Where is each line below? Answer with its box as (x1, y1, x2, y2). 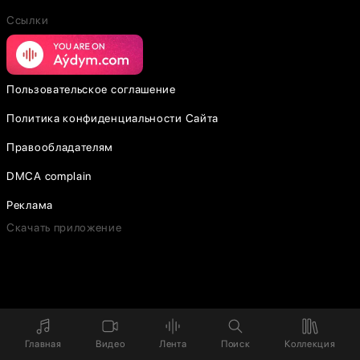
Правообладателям (6, 141, 114, 153)
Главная (24, 338, 62, 350)
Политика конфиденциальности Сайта (6, 112, 219, 125)
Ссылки (6, 14, 49, 27)
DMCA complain (6, 170, 92, 182)
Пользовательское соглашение (6, 83, 176, 96)
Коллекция (284, 338, 336, 350)
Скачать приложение (6, 221, 122, 234)
